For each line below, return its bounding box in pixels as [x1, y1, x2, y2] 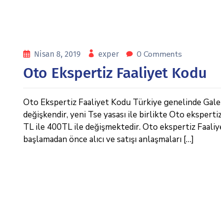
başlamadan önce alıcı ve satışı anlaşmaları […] [23, 134, 194, 145]
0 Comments [137, 49, 182, 60]
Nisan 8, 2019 [34, 49, 82, 59]
